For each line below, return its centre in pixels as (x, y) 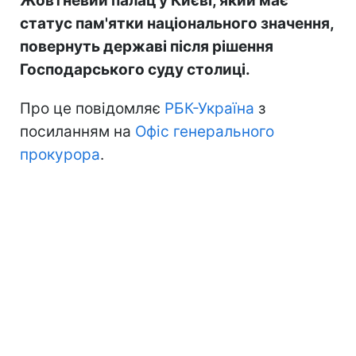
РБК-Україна (209, 109)
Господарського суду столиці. (135, 70)
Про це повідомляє (92, 109)
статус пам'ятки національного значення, (177, 24)
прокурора (60, 155)
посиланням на (75, 132)
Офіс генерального (203, 132)
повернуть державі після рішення (147, 47)
